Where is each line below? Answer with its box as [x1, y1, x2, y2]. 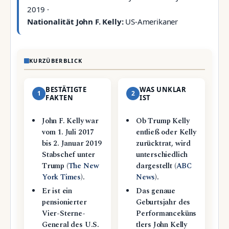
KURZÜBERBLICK [29, 57, 83, 65]
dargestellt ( [135, 161, 176, 172]
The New [68, 161, 99, 172]
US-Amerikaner [123, 16, 178, 27]
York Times [41, 172, 81, 184]
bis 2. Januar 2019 [41, 138, 102, 150]
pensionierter [41, 197, 87, 209]
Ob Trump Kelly [135, 116, 190, 127]
